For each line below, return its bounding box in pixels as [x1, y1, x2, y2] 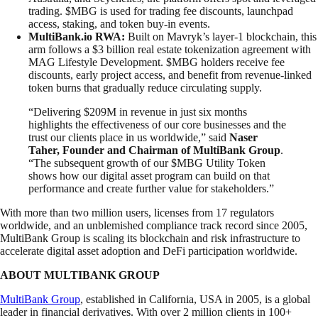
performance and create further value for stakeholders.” [28, 182, 274, 194]
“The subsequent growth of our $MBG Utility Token [28, 156, 265, 169]
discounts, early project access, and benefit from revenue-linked [28, 68, 312, 81]
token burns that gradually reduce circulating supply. [28, 81, 262, 94]
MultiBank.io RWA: [28, 30, 125, 43]
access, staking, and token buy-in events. [28, 17, 210, 30]
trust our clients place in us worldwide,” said [28, 131, 229, 143]
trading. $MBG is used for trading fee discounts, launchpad [28, 4, 293, 17]
